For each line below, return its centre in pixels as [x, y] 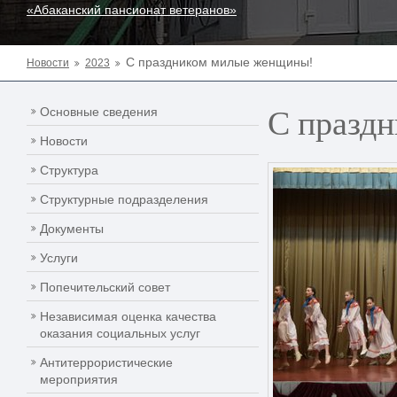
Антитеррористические [106, 362]
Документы [72, 229]
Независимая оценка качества [128, 316]
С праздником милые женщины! [219, 62]
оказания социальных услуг [120, 333]
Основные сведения [99, 112]
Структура [69, 170]
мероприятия [79, 379]
